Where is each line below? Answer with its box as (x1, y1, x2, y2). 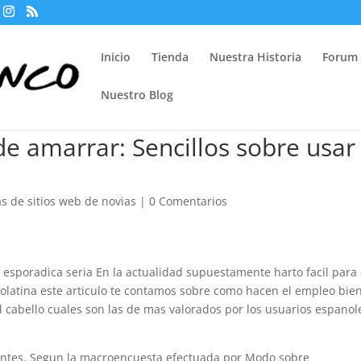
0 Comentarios (149, 193, 228, 209)
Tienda (151, 49, 189, 64)
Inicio (101, 49, 131, 64)
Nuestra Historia (210, 49, 302, 64)
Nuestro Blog (101, 87, 174, 102)
